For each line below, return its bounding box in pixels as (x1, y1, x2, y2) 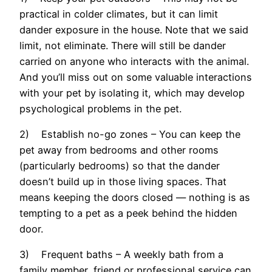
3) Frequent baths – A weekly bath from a (19, 248, 223, 261)
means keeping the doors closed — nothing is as (19, 191, 250, 204)
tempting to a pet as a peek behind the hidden (19, 207, 237, 220)
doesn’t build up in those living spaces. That (19, 175, 226, 188)
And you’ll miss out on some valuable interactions (19, 70, 252, 83)
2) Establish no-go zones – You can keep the (19, 128, 240, 141)
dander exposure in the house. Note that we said (19, 23, 248, 36)
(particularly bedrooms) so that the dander (19, 160, 220, 172)
